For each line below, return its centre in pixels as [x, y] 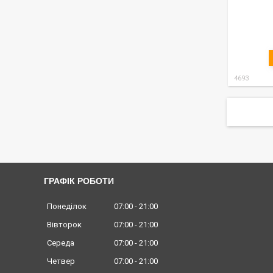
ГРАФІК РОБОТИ [79, 181]
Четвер [61, 261]
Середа [61, 243]
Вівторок [64, 225]
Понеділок [67, 207]
